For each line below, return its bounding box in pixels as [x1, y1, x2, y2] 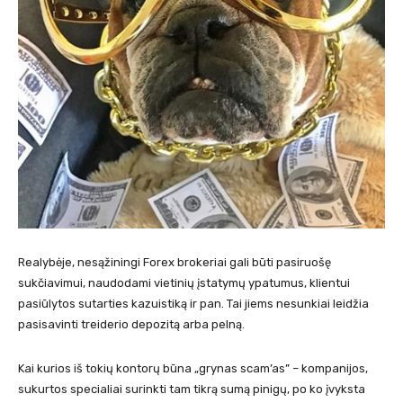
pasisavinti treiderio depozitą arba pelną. [18, 318, 245, 332]
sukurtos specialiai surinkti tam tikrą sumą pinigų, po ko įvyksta [18, 382, 365, 397]
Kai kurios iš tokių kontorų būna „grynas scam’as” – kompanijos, [18, 362, 368, 376]
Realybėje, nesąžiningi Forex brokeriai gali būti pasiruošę [18, 255, 331, 270]
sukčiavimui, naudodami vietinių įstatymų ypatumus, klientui [18, 276, 350, 291]
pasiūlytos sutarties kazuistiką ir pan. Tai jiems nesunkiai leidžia [18, 297, 369, 311]
